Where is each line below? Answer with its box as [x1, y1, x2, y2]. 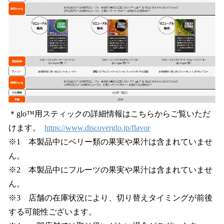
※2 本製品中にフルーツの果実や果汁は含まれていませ [8, 165, 212, 174]
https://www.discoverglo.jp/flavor [44, 123, 150, 132]
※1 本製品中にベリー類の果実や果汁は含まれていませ [8, 137, 212, 146]
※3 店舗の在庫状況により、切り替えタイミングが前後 [8, 193, 212, 202]
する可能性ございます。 [8, 207, 96, 216]
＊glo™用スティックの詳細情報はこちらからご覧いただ [8, 109, 210, 118]
